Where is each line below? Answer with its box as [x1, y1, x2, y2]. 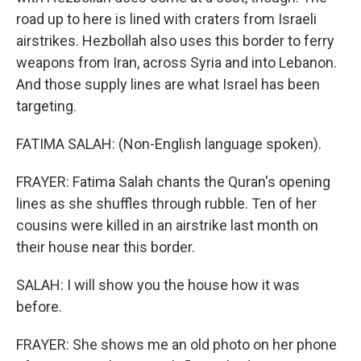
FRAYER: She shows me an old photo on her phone [16, 336, 337, 353]
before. [16, 298, 62, 315]
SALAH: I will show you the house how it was [16, 276, 300, 293]
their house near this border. [16, 239, 195, 255]
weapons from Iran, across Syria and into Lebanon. [16, 54, 337, 71]
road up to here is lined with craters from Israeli [16, 10, 317, 27]
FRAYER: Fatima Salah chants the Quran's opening [16, 173, 330, 190]
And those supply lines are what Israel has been [16, 76, 320, 93]
